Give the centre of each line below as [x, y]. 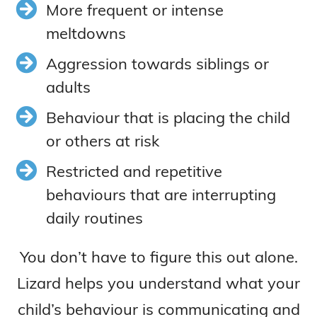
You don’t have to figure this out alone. [158, 257]
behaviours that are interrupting [161, 194]
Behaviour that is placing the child [168, 117]
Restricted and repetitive [134, 171]
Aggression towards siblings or [157, 63]
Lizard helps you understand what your [158, 283]
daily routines [94, 218]
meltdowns [86, 33]
